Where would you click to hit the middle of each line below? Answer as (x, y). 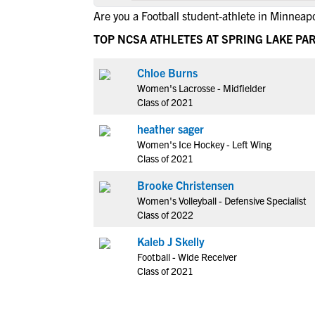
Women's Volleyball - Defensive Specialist (222, 200)
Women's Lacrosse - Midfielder (201, 88)
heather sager (171, 129)
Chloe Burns (167, 72)
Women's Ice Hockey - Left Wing (204, 144)
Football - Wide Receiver (187, 257)
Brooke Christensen (186, 185)
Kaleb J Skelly (171, 241)
